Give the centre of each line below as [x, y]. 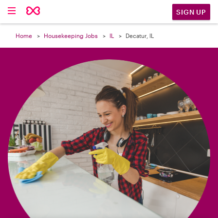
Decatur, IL [140, 36]
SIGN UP [191, 12]
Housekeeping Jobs [71, 36]
